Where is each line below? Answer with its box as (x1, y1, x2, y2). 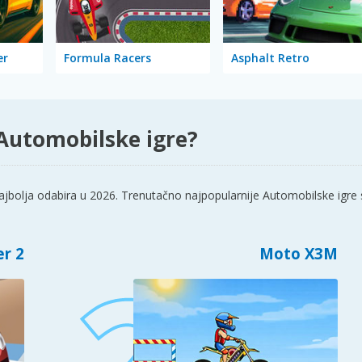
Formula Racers (64, 49, 152, 65)
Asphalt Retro (230, 49, 309, 65)
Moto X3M (259, 243, 338, 264)
